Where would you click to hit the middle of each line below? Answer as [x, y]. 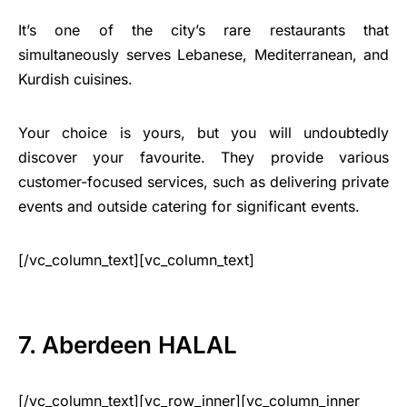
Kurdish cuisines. [75, 79]
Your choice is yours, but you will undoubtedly [203, 133]
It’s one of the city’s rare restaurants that [203, 30]
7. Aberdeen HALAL [128, 345]
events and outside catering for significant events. [189, 207]
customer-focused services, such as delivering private [203, 182]
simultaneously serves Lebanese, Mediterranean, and [203, 55]
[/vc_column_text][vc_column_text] [136, 260]
